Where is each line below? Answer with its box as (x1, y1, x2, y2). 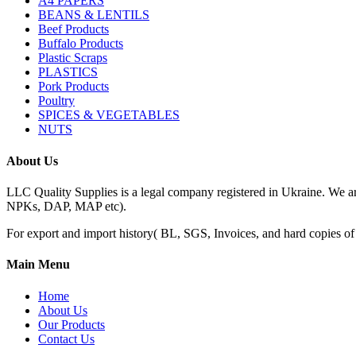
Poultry (38, 94, 75, 108)
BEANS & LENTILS (38, 8, 149, 22)
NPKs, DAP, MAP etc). (6, 199, 126, 213)
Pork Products (38, 79, 109, 94)
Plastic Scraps (38, 51, 107, 65)
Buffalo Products (38, 37, 123, 51)
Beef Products (38, 22, 109, 37)
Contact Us (38, 331, 95, 346)
